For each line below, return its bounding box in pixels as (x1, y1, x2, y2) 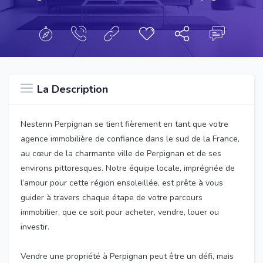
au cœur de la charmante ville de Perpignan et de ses (21, 148, 221, 160)
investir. (21, 221, 49, 233)
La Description (37, 82, 108, 97)
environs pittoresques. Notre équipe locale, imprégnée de (21, 163, 235, 174)
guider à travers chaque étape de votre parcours (21, 192, 203, 204)
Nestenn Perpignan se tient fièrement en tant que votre (21, 119, 228, 130)
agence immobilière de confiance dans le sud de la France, (21, 133, 240, 145)
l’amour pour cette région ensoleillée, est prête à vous (21, 177, 223, 189)
